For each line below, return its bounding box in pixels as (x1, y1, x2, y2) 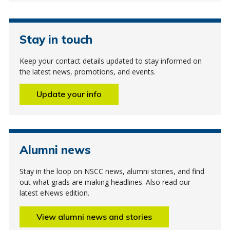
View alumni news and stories (36, 211, 152, 222)
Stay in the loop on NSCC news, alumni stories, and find (19, 166, 204, 176)
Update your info (36, 88, 102, 99)
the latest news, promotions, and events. (19, 66, 156, 76)
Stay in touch (19, 31, 92, 47)
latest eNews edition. (19, 187, 89, 198)
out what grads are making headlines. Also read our (19, 177, 190, 187)
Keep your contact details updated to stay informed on (19, 55, 202, 66)
